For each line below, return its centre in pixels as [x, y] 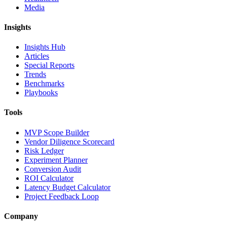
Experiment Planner [56, 160]
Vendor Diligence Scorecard [69, 141]
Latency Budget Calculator [67, 187]
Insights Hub [45, 47]
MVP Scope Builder [57, 132]
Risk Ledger [44, 150]
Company [21, 216]
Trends [35, 74]
